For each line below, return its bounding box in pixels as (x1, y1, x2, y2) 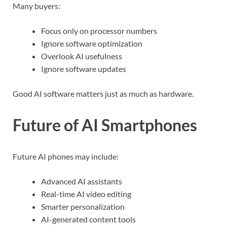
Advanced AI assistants (41, 176, 122, 186)
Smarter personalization (41, 201, 125, 211)
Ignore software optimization (41, 39, 142, 49)
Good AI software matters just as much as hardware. (13, 89, 194, 99)
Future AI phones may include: (13, 151, 119, 161)
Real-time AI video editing (41, 188, 131, 199)
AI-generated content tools (41, 214, 136, 224)
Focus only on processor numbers (41, 26, 157, 36)
